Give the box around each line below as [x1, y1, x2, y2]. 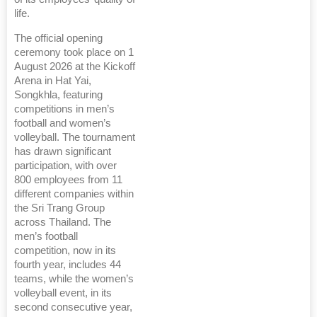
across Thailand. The [14, 217, 111, 229]
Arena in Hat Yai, [14, 75, 91, 87]
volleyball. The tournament [14, 132, 135, 144]
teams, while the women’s [14, 273, 134, 285]
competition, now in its [14, 245, 116, 257]
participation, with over [14, 160, 117, 172]
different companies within [14, 188, 134, 200]
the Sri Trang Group [14, 202, 105, 214]
